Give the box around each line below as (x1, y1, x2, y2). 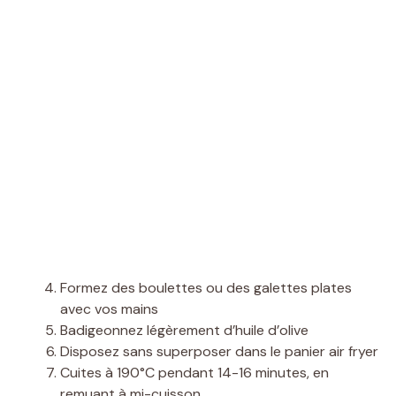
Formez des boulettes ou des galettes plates (60, 278, 352, 297)
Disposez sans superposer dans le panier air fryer (60, 341, 378, 361)
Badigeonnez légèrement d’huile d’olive (60, 320, 308, 339)
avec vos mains (60, 299, 158, 318)
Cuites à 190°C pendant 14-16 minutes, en (60, 362, 329, 382)
